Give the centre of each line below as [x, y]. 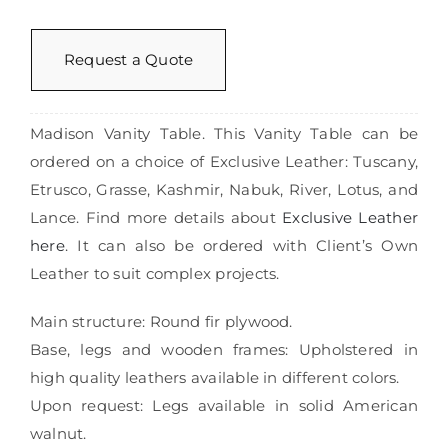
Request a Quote [128, 60]
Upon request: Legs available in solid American [224, 406]
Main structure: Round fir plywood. [161, 322]
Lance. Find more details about [156, 218]
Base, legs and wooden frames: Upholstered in [224, 350]
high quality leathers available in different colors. [214, 378]
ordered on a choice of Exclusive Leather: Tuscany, [224, 162]
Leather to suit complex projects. [154, 274]
